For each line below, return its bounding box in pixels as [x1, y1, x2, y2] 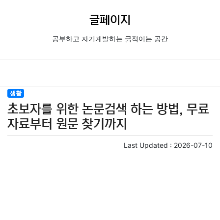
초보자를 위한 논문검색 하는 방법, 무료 [7, 102, 209, 116]
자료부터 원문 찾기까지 [7, 117, 127, 131]
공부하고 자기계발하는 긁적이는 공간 [52, 35, 168, 43]
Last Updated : [124, 141, 174, 149]
